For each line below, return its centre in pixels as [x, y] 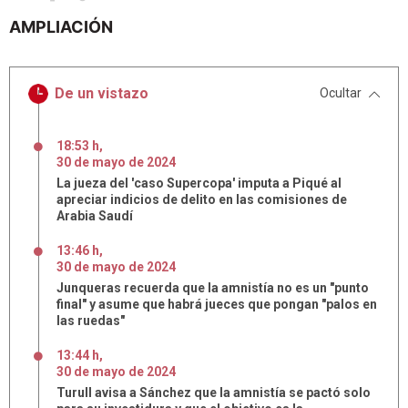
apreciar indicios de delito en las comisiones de [202, 199]
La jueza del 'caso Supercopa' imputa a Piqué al [199, 183]
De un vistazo [102, 93]
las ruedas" [91, 321]
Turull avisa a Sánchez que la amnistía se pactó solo [214, 393]
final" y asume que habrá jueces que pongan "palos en [217, 304]
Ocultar [341, 93]
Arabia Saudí [95, 216]
